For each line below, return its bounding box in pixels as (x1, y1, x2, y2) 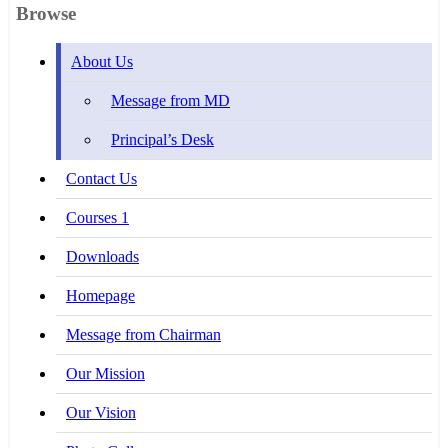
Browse (16, 2, 76, 24)
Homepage (66, 287, 135, 305)
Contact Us (66, 170, 137, 188)
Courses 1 (66, 209, 129, 227)
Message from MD (111, 92, 230, 110)
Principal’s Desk (111, 131, 214, 149)
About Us (71, 53, 133, 71)
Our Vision (66, 404, 136, 422)
